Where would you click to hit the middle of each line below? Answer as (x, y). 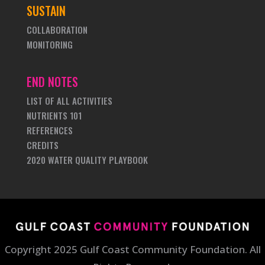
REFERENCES (49, 130)
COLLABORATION (57, 30)
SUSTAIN (46, 11)
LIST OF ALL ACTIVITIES (69, 101)
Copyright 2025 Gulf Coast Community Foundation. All (132, 249)
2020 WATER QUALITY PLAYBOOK (87, 160)
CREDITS (42, 145)
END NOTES (52, 82)
